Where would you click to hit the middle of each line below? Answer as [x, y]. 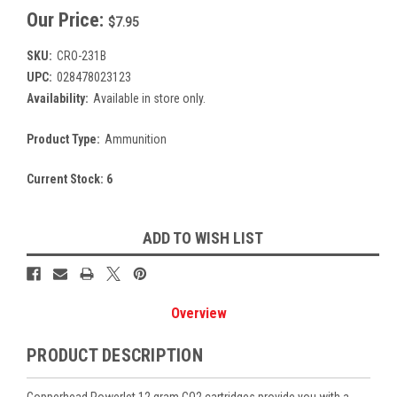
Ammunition [135, 139]
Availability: [58, 98]
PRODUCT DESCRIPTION [115, 355]
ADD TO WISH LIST [203, 237]
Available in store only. [149, 98]
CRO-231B [81, 55]
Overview [198, 313]
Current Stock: [66, 179]
